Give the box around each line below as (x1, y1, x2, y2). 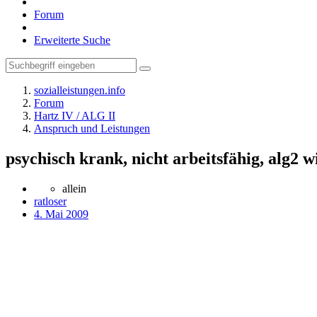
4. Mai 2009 (34, 207, 88, 220)
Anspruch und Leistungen (34, 122, 150, 134)
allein (62, 182, 86, 195)
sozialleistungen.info (34, 84, 125, 96)
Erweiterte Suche (34, 34, 110, 46)
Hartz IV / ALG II (34, 110, 115, 122)
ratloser (34, 195, 67, 207)
